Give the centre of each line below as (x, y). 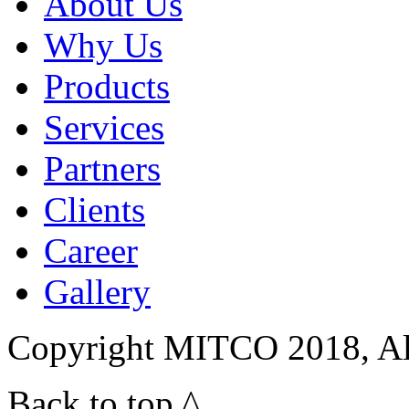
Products (107, 87)
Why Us (103, 46)
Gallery (97, 292)
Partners (102, 169)
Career (91, 251)
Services (104, 128)
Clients (94, 210)
